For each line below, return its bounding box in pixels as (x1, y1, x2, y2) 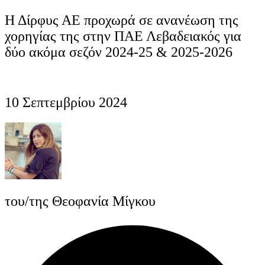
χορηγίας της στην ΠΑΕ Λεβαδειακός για (5, 28, 241, 44)
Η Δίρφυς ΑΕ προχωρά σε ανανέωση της (5, 12, 238, 28)
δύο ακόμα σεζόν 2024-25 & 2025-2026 (5, 44, 232, 60)
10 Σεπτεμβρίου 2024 (5, 94, 127, 110)
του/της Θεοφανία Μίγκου (5, 193, 156, 209)
